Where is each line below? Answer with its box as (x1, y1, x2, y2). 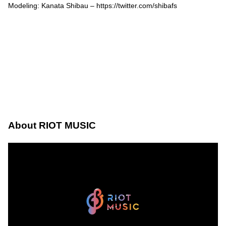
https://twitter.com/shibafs (96, 1, 177, 10)
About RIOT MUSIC (8, 120, 96, 131)
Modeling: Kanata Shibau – (8, 1, 96, 10)
